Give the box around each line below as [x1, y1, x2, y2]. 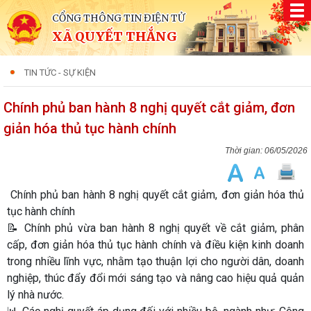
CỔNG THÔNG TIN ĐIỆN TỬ [52, 12, 185, 24]
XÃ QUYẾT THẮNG [52, 28, 177, 44]
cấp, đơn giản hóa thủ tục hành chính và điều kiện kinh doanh [7, 238, 304, 251]
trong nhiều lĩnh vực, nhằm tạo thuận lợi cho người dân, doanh [7, 255, 304, 268]
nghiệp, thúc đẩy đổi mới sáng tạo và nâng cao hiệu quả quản [7, 271, 304, 285]
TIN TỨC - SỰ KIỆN [24, 67, 96, 78]
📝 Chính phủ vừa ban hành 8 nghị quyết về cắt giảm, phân [7, 221, 304, 235]
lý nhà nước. [7, 288, 64, 301]
